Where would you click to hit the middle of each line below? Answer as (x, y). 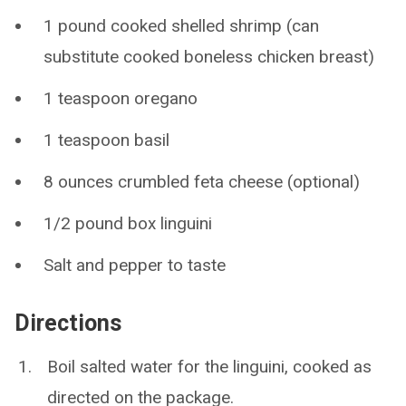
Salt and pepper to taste (135, 265)
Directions (68, 323)
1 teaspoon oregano (121, 98)
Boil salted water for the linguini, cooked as (209, 366)
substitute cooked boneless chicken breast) (209, 56)
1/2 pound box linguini (128, 223)
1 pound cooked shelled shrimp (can (181, 25)
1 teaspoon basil (106, 140)
